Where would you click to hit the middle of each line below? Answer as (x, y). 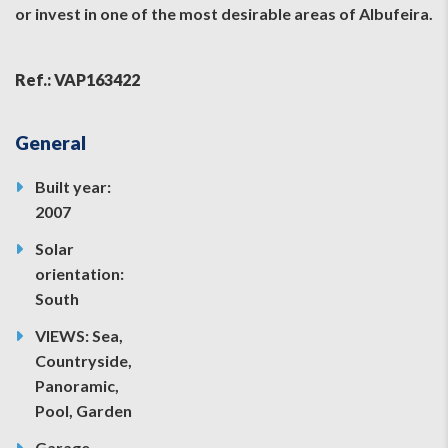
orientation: (79, 273)
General (50, 142)
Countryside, (83, 360)
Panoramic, (77, 385)
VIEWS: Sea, (79, 335)
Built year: (73, 186)
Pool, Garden (83, 410)
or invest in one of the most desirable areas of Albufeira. (224, 13)
